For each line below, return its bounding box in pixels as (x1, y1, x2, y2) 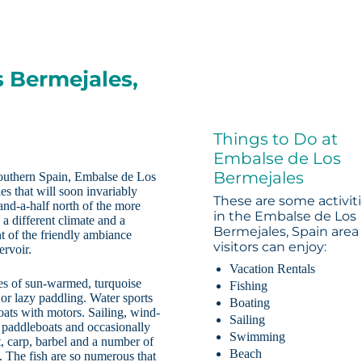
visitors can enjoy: (213, 239, 327, 255)
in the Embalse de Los (213, 208, 357, 225)
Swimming (229, 330, 286, 344)
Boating (229, 296, 271, 310)
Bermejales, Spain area (213, 224, 360, 240)
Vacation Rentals (229, 262, 316, 276)
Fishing (229, 279, 268, 293)
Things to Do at (213, 129, 339, 149)
